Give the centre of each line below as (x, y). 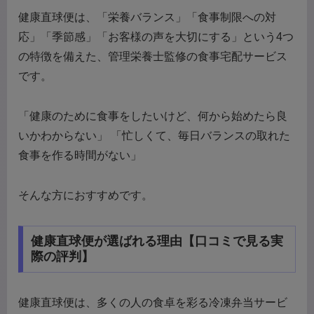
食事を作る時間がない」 (80, 156)
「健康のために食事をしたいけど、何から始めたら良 (153, 116)
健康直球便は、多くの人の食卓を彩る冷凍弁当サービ (153, 303)
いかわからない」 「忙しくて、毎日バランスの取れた (154, 136)
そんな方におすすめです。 (86, 195)
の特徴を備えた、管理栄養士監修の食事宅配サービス (153, 57)
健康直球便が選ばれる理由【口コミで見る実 (157, 241)
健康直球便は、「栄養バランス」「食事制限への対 (147, 18)
